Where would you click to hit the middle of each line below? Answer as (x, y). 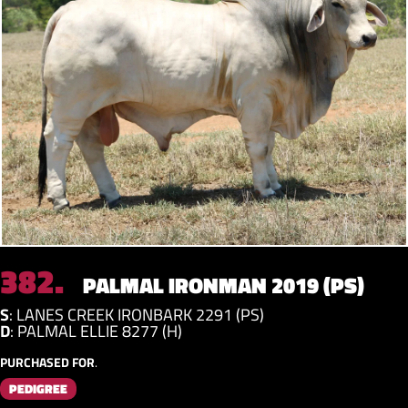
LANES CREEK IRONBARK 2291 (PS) (140, 314)
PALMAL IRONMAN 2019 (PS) (221, 285)
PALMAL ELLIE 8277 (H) (100, 331)
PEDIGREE (38, 388)
